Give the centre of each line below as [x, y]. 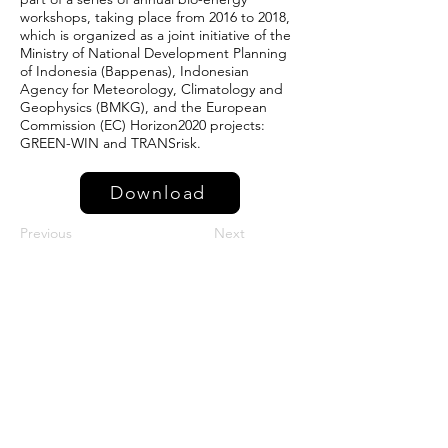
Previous [46, 233]
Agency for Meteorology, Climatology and [151, 89]
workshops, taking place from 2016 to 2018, [155, 17]
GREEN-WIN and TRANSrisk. [110, 143]
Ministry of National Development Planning [153, 53]
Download [158, 193]
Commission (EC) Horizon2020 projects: [142, 125]
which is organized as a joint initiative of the [155, 35]
